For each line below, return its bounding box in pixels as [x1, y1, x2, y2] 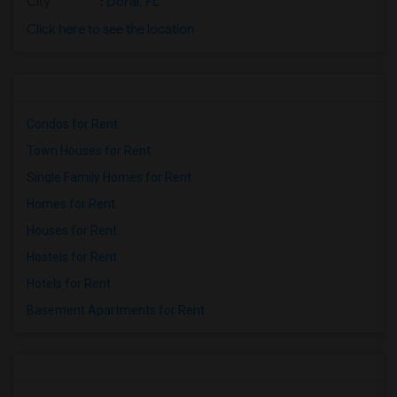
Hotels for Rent [27, 276, 111, 291]
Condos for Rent [27, 117, 118, 131]
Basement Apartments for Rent [27, 303, 205, 317]
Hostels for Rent [27, 250, 117, 264]
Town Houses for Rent [27, 144, 151, 158]
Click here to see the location [27, 21, 194, 37]
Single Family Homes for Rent [27, 170, 191, 184]
